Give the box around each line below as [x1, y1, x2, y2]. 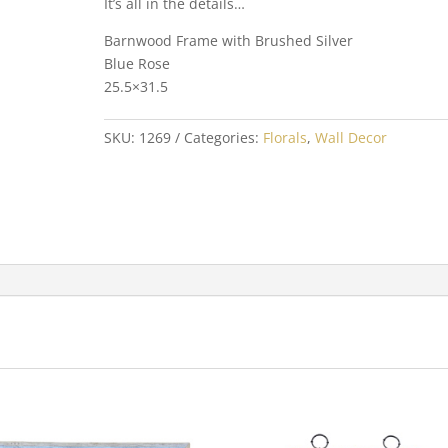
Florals [262, 128, 307, 148]
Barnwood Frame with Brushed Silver [103, 30, 353, 50]
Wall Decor [314, 128, 387, 148]
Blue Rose [103, 53, 170, 73]
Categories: [183, 128, 263, 148]
